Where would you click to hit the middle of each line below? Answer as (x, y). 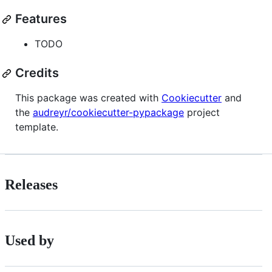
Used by (29, 240)
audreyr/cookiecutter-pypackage (108, 113)
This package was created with (88, 98)
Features (41, 19)
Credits (37, 73)
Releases (31, 185)
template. (37, 127)
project (202, 113)
